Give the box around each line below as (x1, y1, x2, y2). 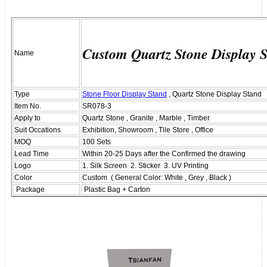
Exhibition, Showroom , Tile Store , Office (82, 125, 213, 134)
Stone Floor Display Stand (82, 89, 167, 98)
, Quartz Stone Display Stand (167, 89, 262, 98)
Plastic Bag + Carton (82, 185, 150, 194)
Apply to (14, 113, 41, 122)
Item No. (14, 101, 41, 110)
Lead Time (14, 149, 49, 158)
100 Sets (82, 137, 111, 146)
